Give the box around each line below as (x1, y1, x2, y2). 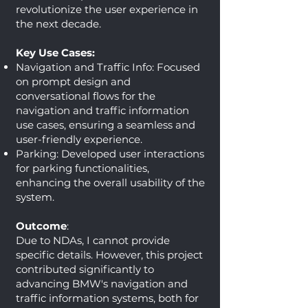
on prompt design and (16, 75, 131, 88)
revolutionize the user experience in (16, 3, 198, 16)
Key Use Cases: (16, 46, 95, 59)
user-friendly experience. (16, 133, 142, 146)
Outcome (16, 219, 67, 232)
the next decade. (16, 17, 101, 30)
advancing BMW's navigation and (16, 277, 188, 290)
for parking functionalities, (16, 162, 149, 175)
